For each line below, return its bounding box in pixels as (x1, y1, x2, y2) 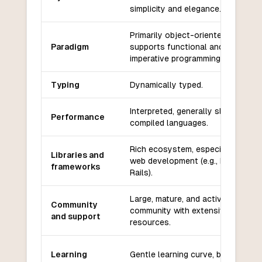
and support (50, 212, 100, 222)
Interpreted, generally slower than (129, 106, 261, 116)
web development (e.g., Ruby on (129, 156, 251, 166)
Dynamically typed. (129, 80, 203, 90)
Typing (50, 80, 80, 90)
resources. (129, 218, 171, 227)
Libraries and (50, 150, 104, 160)
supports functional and (129, 42, 223, 52)
